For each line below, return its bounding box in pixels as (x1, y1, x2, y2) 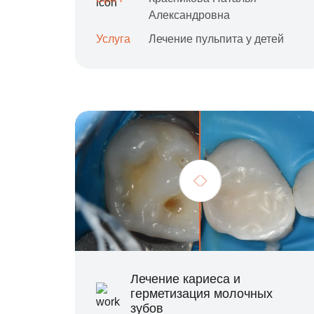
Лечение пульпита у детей (149, 33, 284, 45)
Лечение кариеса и (130, 272, 240, 286)
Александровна (149, 9, 230, 21)
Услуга (96, 33, 130, 45)
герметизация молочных (130, 287, 273, 301)
